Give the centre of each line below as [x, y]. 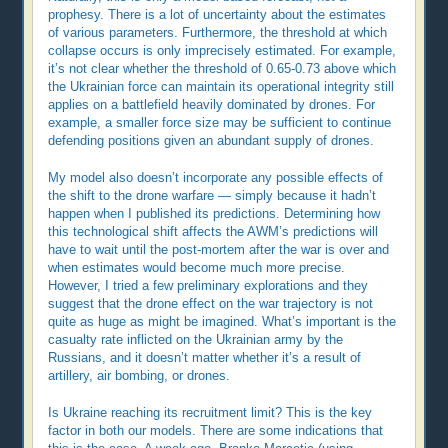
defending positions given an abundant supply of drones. [211, 140]
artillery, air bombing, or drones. [139, 375]
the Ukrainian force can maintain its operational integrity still [221, 86]
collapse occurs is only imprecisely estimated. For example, [222, 50]
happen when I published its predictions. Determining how [214, 213]
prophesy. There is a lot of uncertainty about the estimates [217, 14]
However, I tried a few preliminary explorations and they [208, 285]
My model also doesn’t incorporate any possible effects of [216, 177]
